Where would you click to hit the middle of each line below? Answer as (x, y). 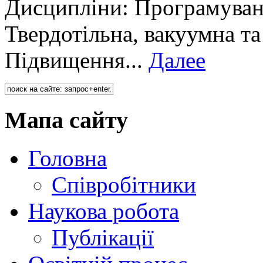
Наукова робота (104, 211)
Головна (68, 158)
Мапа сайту (66, 120)
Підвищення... (77, 60)
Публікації (103, 237)
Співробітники (124, 184)
